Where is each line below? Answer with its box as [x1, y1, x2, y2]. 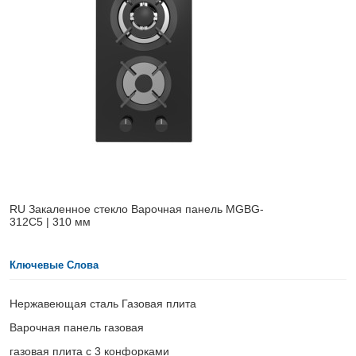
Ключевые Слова [10, 258, 99, 271]
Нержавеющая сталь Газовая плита [10, 297, 197, 311]
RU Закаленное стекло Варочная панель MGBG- [10, 202, 265, 215]
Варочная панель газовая [10, 321, 145, 335]
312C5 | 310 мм [10, 215, 91, 228]
